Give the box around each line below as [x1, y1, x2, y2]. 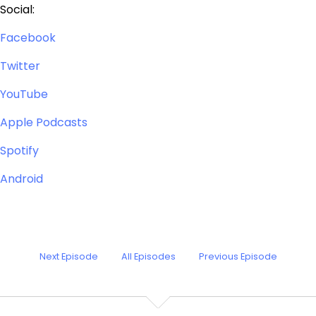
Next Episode [39, 250, 98, 262]
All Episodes [121, 250, 176, 262]
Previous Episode [198, 250, 277, 262]
